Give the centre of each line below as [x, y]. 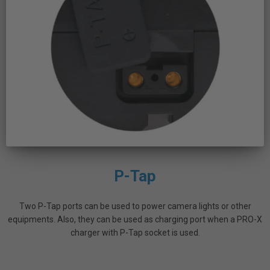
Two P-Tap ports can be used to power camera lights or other [135, 206]
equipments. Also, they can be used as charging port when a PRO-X [135, 220]
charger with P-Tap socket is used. [135, 233]
